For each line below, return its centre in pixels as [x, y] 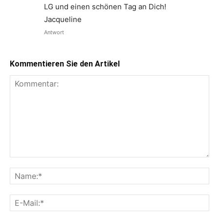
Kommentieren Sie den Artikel [65, 64]
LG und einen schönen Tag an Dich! [105, 7]
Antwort [54, 32]
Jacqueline [63, 19]
